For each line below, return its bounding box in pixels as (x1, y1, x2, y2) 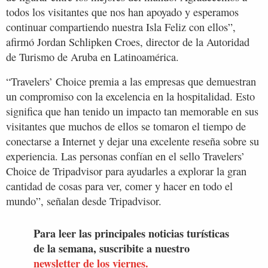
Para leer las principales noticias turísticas (33, 224, 229, 241)
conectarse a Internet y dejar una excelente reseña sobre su (6, 134, 259, 149)
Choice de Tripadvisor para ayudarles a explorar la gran (6, 164, 246, 179)
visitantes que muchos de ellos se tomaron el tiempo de (6, 119, 246, 134)
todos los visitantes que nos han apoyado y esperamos (6, 5, 239, 20)
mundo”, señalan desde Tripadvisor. (6, 194, 162, 209)
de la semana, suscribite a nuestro (33, 239, 190, 256)
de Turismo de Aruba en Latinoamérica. (6, 50, 179, 65)
